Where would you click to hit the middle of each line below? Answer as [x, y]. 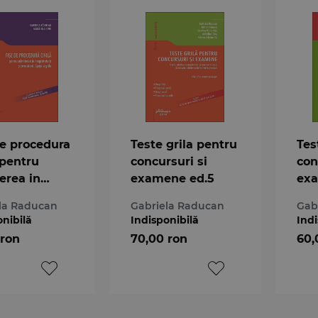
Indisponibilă [164, 220]
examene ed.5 [172, 178]
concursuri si [169, 161]
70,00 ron [159, 238]
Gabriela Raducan [177, 205]
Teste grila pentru [183, 144]
